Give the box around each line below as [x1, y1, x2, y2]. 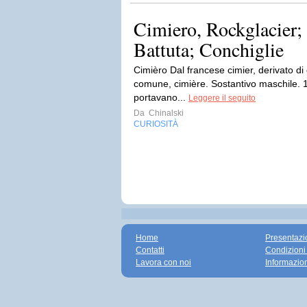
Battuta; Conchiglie [134, 36, 284, 62]
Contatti [136, 245, 164, 255]
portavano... [134, 92, 188, 103]
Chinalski [147, 108, 184, 118]
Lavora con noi [136, 258, 191, 267]
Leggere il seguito [188, 93, 256, 103]
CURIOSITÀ [134, 119, 178, 129]
